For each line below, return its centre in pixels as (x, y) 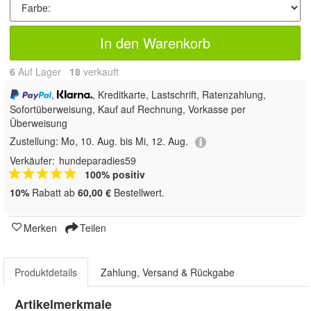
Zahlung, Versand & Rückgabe (168, 272)
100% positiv (115, 174)
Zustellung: (35, 141)
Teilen (92, 227)
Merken (40, 227)
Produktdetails (46, 272)
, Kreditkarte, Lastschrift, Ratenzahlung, (179, 94)
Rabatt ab (53, 192)
